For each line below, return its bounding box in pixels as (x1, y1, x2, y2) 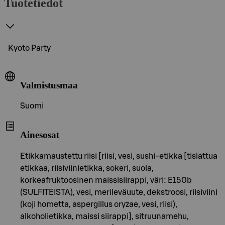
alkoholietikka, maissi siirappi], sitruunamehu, (20, 212, 189, 220)
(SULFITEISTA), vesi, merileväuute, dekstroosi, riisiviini (20, 188, 217, 196)
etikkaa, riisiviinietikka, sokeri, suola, (20, 164, 154, 172)
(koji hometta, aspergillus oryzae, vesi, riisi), (20, 200, 177, 208)
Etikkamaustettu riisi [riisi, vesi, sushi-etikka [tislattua (20, 152, 217, 160)
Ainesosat (20, 129, 59, 140)
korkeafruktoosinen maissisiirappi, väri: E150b (20, 176, 192, 184)
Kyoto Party (8, 44, 51, 52)
